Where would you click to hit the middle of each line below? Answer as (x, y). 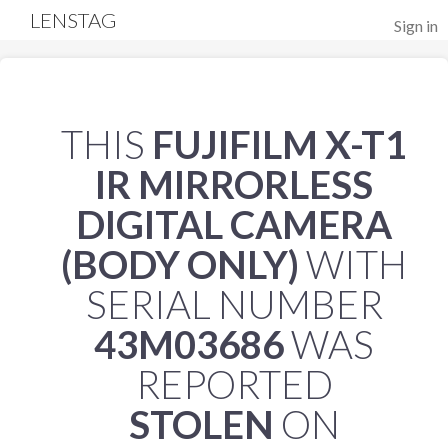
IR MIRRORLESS (234, 184)
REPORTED (234, 384)
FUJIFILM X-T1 (279, 144)
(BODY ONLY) (180, 264)
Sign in (416, 25)
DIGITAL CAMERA (234, 224)
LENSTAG (73, 20)
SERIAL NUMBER (234, 304)
